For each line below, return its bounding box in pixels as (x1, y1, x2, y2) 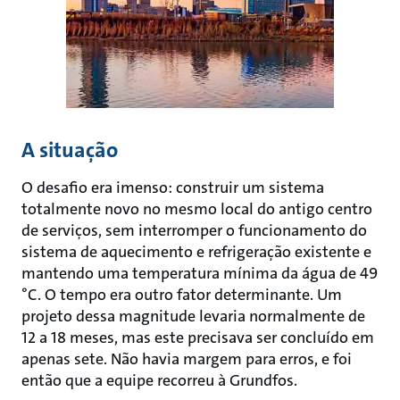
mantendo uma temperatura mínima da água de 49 (21, 262, 378, 284)
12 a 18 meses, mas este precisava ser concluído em (21, 326, 374, 348)
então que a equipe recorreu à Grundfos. (21, 369, 297, 391)
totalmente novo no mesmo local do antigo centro (21, 197, 372, 220)
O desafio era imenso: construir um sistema (21, 176, 324, 198)
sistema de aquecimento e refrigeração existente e (21, 240, 371, 262)
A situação (21, 135, 118, 164)
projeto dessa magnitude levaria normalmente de (21, 304, 365, 327)
